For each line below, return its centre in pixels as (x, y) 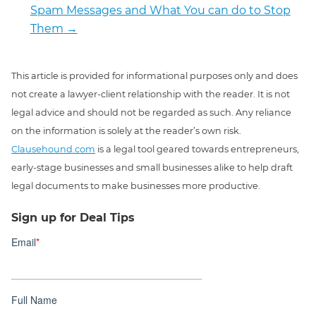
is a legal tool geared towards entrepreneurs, (197, 150)
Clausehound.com (53, 150)
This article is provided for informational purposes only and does (154, 76)
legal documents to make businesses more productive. (136, 186)
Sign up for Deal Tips (73, 218)
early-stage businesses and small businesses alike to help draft (152, 168)
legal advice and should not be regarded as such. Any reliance (151, 113)
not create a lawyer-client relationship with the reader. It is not (151, 95)
